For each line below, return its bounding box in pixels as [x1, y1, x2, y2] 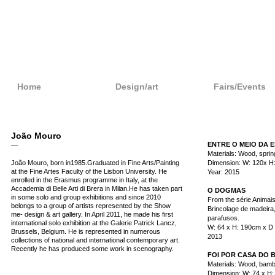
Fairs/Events [213, 82, 266, 91]
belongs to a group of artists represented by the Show [10, 202, 171, 209]
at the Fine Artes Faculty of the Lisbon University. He [10, 168, 167, 175]
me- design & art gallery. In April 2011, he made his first [10, 211, 173, 218]
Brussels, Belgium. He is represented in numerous [10, 228, 160, 235]
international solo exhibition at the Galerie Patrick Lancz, [10, 219, 177, 227]
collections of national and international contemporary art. [10, 236, 180, 244]
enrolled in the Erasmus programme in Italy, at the [10, 176, 158, 184]
